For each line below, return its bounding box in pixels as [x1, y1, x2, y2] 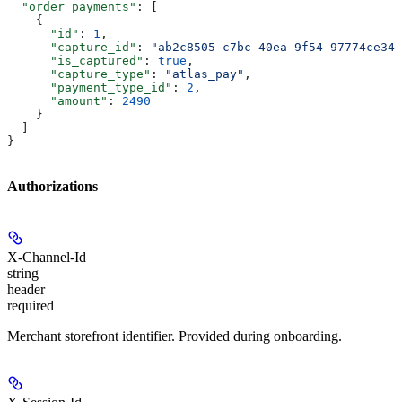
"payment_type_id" [7, 80, 172, 94]
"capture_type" [7, 66, 151, 81]
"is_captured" [7, 53, 144, 67]
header [7, 282, 45, 298]
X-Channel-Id [7, 249, 86, 266]
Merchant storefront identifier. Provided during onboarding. [7, 328, 342, 345]
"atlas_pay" [165, 66, 244, 81]
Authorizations [7, 179, 98, 195]
